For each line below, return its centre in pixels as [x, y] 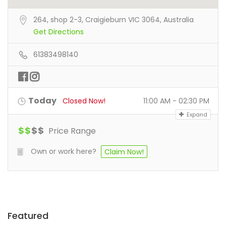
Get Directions [59, 32]
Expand [196, 115]
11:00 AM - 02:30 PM [176, 101]
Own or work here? [64, 151]
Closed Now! [84, 101]
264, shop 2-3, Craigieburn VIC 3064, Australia [114, 20]
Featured [28, 216]
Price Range [71, 131]
